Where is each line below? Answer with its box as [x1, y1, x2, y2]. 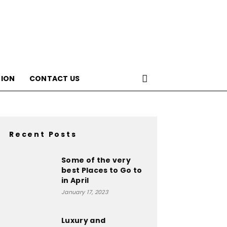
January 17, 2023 [61, 188, 108, 196]
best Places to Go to [61, 165, 142, 175]
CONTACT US [29, 73, 80, 84]
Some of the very [61, 155, 131, 165]
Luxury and [61, 215, 106, 225]
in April [61, 175, 89, 185]
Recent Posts [9, 129, 77, 139]
